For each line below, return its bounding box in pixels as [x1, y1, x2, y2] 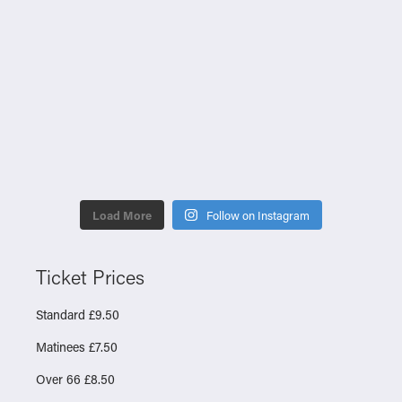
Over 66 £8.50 [36, 370, 115, 388]
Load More [92, 206, 153, 223]
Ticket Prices [36, 263, 144, 290]
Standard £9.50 [36, 305, 119, 323]
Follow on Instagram [205, 206, 310, 223]
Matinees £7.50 [36, 337, 118, 355]
